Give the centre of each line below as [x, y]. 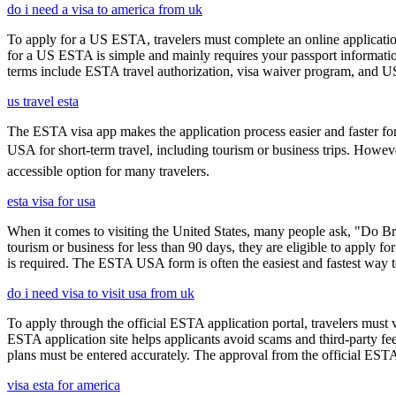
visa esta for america [64, 385]
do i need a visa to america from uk [105, 10]
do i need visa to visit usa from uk [101, 293]
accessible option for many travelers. [108, 171]
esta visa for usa [51, 202]
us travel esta [43, 102]
